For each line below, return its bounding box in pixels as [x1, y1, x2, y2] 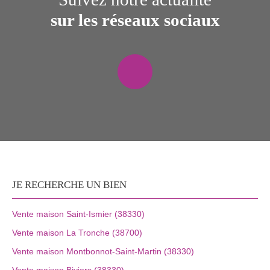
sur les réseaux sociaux [50, 10, 220, 30]
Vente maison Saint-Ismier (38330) [12, 209, 145, 219]
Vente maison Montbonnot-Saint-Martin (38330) [12, 246, 194, 257]
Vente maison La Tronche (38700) [12, 228, 142, 238]
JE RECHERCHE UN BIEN [12, 179, 127, 191]
